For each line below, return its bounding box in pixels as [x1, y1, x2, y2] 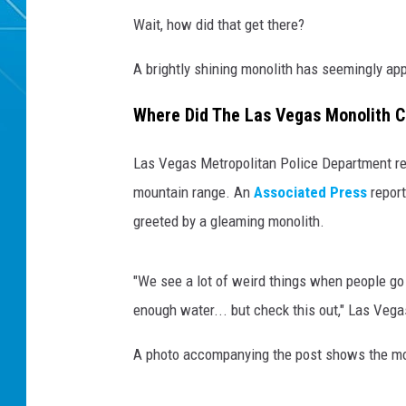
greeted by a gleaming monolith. [133, 211, 324, 230]
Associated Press [254, 182, 367, 201]
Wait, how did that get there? [133, 15, 304, 34]
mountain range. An [133, 182, 254, 201]
